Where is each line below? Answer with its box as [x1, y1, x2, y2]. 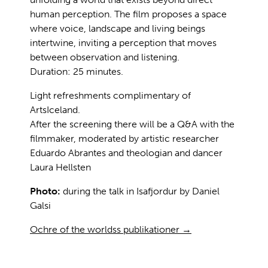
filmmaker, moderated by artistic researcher [30, 132, 219, 144]
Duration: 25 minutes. [30, 65, 123, 77]
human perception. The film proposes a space [30, 8, 227, 20]
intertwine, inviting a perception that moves [30, 36, 217, 48]
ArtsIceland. [30, 103, 80, 115]
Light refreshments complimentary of [30, 89, 191, 101]
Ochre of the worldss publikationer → [30, 223, 191, 235]
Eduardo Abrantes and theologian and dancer [30, 147, 223, 159]
